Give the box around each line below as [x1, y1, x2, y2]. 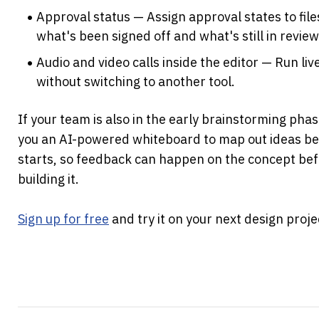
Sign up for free [18, 211, 109, 228]
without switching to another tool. [36, 73, 236, 90]
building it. [18, 171, 79, 188]
